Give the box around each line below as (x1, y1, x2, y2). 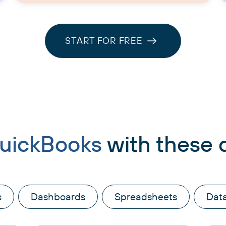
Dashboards (31, 190, 85, 203)
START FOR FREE (65, 34, 143, 46)
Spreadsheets (115, 190, 177, 203)
